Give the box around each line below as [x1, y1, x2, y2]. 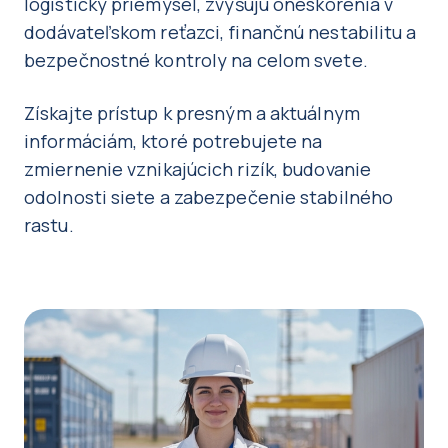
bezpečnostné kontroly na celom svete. [24, 48, 368, 72]
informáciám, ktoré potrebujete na [24, 129, 323, 153]
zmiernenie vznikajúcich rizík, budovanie [24, 157, 372, 181]
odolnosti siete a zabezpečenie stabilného [24, 185, 394, 209]
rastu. [24, 213, 74, 237]
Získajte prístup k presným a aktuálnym [24, 101, 360, 125]
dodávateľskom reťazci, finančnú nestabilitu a [24, 20, 417, 44]
